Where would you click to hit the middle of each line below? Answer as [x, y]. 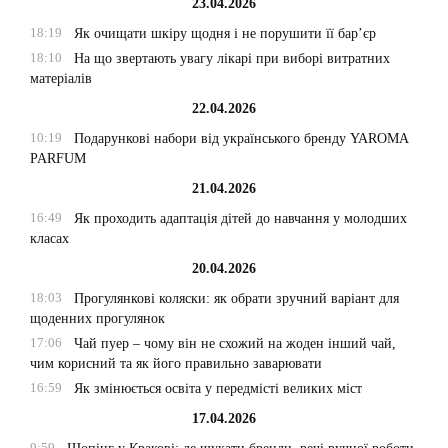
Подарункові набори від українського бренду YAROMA [240, 139]
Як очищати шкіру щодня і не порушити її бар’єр [224, 34]
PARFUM [58, 159]
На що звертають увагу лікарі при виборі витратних [231, 59]
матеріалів [61, 79]
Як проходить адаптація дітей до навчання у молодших [240, 219]
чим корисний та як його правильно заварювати [176, 364]
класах [49, 239]
